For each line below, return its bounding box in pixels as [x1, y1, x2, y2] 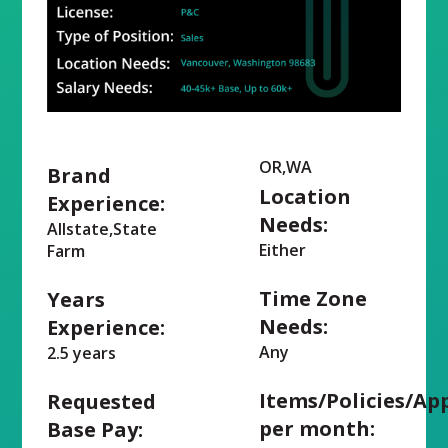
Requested [47, 387, 157, 415]
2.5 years [47, 341, 117, 364]
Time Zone [259, 284, 367, 312]
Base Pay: [47, 415, 144, 443]
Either [259, 238, 306, 261]
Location [259, 182, 351, 210]
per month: [259, 414, 375, 442]
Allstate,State [47, 217, 158, 240]
